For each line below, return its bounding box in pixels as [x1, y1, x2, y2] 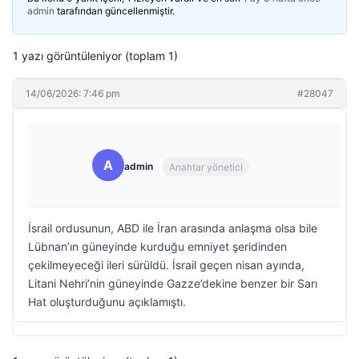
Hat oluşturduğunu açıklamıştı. [28, 295, 186, 309]
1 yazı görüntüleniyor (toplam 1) [13, 49, 178, 63]
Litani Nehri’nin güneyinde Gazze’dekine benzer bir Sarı [28, 276, 317, 290]
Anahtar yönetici [169, 160, 243, 173]
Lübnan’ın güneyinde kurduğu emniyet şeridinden [28, 240, 287, 253]
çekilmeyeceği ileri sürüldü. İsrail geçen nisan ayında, [28, 258, 305, 272]
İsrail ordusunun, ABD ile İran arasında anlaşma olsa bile [28, 221, 317, 235]
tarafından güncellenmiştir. [54, 5, 175, 17]
